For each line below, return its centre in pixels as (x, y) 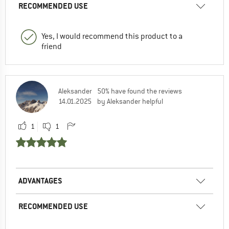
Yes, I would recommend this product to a (112, 36)
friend (52, 46)
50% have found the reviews (140, 91)
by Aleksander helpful (130, 101)
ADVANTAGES (40, 180)
